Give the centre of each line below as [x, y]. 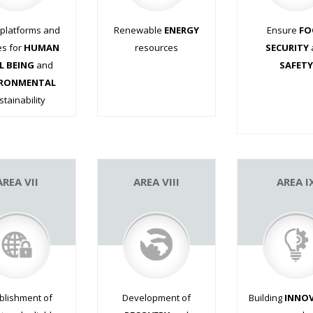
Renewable [139, 30]
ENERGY [182, 30]
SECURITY [287, 47]
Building [266, 297]
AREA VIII [156, 181]
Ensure [283, 30]
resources [156, 47]
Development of [156, 297]
